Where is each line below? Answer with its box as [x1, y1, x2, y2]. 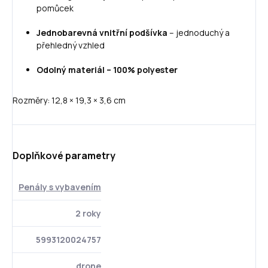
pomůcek [36, 2, 74, 14]
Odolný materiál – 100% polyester [36, 63, 178, 75]
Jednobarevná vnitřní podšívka [36, 26, 167, 38]
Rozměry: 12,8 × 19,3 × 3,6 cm [13, 94, 126, 106]
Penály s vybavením [19, 181, 101, 193]
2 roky [75, 207, 101, 219]
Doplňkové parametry [13, 148, 115, 162]
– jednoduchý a [169, 26, 230, 38]
